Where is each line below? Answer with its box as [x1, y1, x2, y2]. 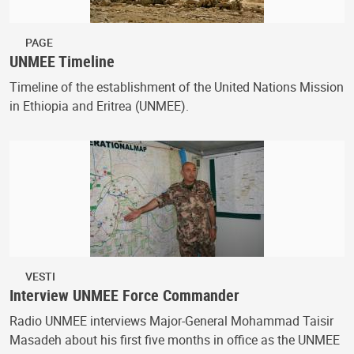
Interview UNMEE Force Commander [9, 284, 239, 306]
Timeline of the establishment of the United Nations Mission [9, 77, 344, 96]
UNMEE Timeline [9, 50, 115, 72]
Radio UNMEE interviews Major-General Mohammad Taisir [9, 311, 333, 330]
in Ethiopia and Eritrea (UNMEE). [9, 96, 189, 115]
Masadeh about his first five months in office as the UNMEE [9, 330, 340, 348]
